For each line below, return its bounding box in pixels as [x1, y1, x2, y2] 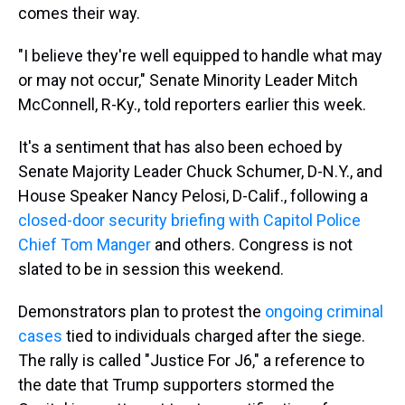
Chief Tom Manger [18, 235, 151, 255]
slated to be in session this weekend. [18, 259, 284, 279]
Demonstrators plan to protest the [18, 302, 265, 322]
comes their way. [18, 4, 140, 24]
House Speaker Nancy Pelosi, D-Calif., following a [18, 186, 368, 206]
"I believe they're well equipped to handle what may [18, 46, 382, 66]
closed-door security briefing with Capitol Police [18, 211, 361, 231]
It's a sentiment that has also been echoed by [18, 137, 343, 157]
